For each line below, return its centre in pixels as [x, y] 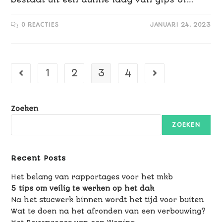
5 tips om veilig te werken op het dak [83, 189]
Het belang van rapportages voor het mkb [92, 177]
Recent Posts [39, 158]
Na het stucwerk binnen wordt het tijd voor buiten [108, 200]
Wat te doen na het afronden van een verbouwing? [109, 211]
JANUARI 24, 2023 [180, 25]
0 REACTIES [40, 25]
